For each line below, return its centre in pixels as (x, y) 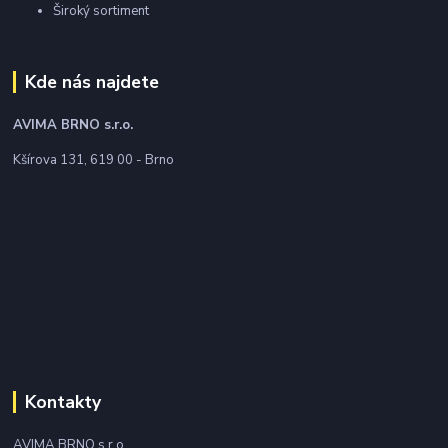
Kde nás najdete (91, 82)
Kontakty (62, 402)
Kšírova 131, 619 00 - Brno (94, 160)
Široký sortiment (101, 11)
